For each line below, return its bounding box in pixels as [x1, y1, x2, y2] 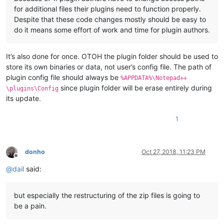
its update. [6, 94, 41, 103]
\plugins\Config [6, 85, 58, 92]
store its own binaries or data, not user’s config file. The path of [6, 62, 211, 71]
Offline [15, 155, 34, 163]
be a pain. [14, 201, 46, 210]
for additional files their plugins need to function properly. [14, 4, 201, 13]
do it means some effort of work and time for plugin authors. [14, 25, 210, 34]
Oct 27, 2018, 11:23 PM [141, 148, 205, 156]
